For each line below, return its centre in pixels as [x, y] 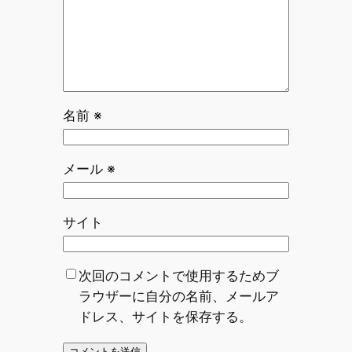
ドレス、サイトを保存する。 [165, 316]
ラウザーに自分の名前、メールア [178, 296]
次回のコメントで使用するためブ [178, 275]
